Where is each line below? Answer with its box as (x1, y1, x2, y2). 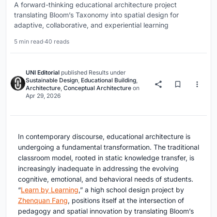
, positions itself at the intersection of (68, 196, 184, 204)
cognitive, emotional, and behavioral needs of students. (18, 174, 193, 183)
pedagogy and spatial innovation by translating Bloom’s (18, 206, 194, 215)
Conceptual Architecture (63, 84, 131, 92)
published (60, 68, 89, 76)
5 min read (14, 37, 43, 45)
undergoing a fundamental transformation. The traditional (18, 142, 199, 151)
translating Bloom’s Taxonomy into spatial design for (14, 10, 179, 19)
